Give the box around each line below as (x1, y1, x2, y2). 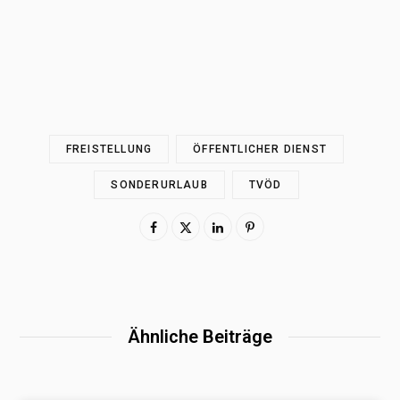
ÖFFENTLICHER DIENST (193, 142, 328, 155)
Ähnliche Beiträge (128, 325, 272, 347)
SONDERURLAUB (111, 178, 208, 191)
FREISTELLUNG (65, 142, 153, 155)
